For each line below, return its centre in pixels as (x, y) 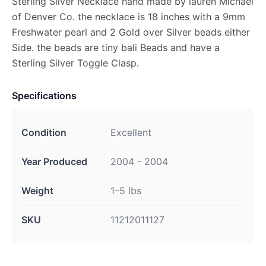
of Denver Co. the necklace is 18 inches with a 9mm (129, 16)
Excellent (131, 132)
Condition (44, 132)
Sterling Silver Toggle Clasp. (75, 63)
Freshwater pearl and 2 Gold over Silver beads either (131, 32)
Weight (37, 190)
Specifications (44, 95)
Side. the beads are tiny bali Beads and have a (116, 47)
